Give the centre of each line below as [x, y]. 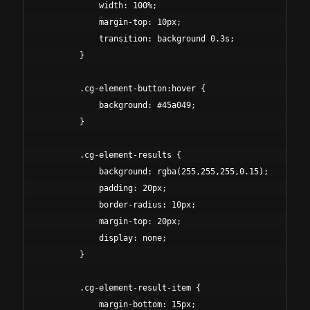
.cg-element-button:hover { [123, 89]
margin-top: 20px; [111, 222]
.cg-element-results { [111, 155]
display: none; [103, 238]
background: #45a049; [118, 106]
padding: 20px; [103, 189]
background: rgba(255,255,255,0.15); [154, 172]
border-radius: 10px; [118, 205]
